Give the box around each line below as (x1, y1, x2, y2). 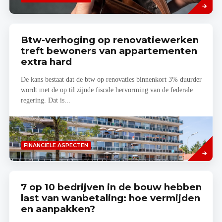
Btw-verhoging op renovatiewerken (20, 34, 199, 46)
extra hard (20, 56, 72, 68)
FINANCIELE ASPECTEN (23, 142, 88, 149)
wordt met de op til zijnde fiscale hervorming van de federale (20, 86, 193, 94)
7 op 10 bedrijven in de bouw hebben (20, 181, 202, 193)
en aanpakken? (20, 203, 95, 215)
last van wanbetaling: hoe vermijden (20, 192, 200, 204)
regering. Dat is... (20, 96, 70, 104)
